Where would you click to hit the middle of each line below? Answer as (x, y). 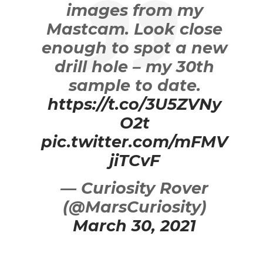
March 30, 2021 (134, 225)
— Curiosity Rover (134, 188)
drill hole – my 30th (134, 66)
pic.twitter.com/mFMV (134, 141)
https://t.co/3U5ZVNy (134, 104)
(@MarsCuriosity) (134, 207)
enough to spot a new (134, 48)
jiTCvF (134, 160)
